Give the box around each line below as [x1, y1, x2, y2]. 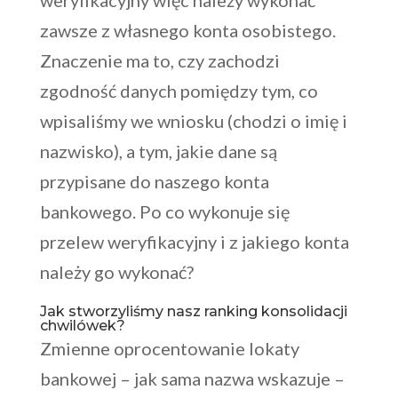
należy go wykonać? [39, 261, 194, 283]
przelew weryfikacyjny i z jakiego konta [39, 231, 349, 253]
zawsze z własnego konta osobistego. [39, 20, 336, 42]
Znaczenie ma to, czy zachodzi [39, 50, 280, 72]
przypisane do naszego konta [39, 171, 269, 193]
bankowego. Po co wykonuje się [39, 201, 290, 223]
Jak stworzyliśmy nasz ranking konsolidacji [39, 303, 347, 321]
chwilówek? [39, 317, 125, 335]
